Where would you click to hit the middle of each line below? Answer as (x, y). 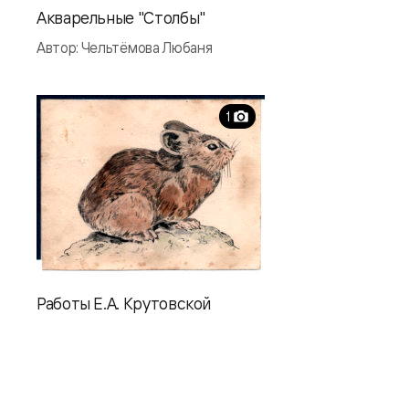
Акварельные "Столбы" (121, 17)
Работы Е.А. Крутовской (124, 303)
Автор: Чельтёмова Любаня (125, 47)
